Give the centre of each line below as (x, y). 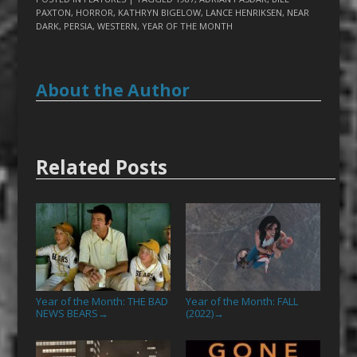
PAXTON (53, 13)
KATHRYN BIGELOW (159, 13)
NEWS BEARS (67, 313)
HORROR (94, 13)
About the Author (112, 90)
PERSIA (78, 26)
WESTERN (117, 26)
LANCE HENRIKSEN (243, 13)
